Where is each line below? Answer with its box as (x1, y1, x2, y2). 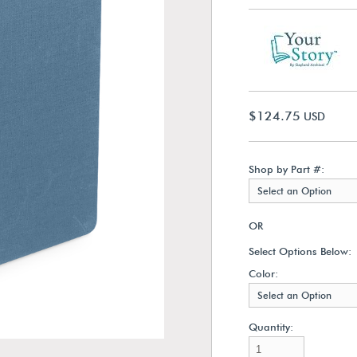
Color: (248, 267, 278, 280)
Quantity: (248, 320, 293, 333)
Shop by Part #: (248, 163, 324, 175)
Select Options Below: (248, 245, 351, 257)
